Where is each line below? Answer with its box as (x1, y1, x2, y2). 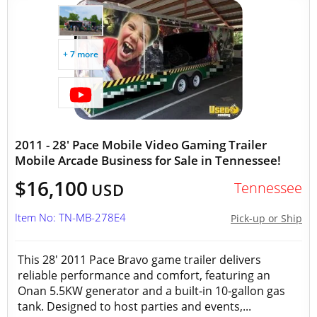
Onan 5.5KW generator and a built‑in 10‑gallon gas (18, 283, 285, 299)
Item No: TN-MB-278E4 (15, 210, 126, 224)
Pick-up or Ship (231, 212, 302, 225)
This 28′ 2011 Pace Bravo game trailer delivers (18, 252, 261, 267)
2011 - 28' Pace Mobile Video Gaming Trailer (15, 137, 267, 153)
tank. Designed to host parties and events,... (18, 299, 251, 314)
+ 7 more (63, 48, 98, 60)
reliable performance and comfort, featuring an (18, 267, 270, 283)
